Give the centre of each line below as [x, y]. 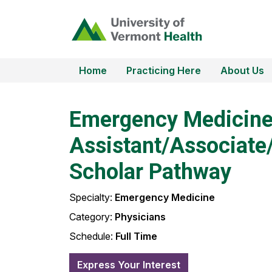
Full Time [136, 236]
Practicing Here [164, 70]
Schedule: [92, 236]
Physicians [140, 217]
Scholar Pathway [150, 172]
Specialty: [92, 198]
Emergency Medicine [165, 198]
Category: [92, 217]
